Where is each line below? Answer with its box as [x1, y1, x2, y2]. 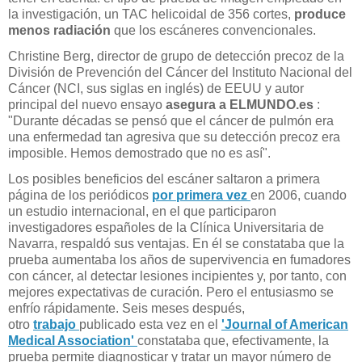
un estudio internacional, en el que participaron [8, 204, 276, 218]
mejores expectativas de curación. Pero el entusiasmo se [8, 284, 334, 299]
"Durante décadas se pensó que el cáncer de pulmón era [8, 113, 334, 128]
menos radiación [8, 23, 114, 37]
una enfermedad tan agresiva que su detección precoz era [8, 129, 340, 144]
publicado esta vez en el [79, 317, 221, 331]
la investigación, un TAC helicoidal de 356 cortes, [8, 6, 294, 21]
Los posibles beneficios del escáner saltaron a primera [8, 171, 320, 186]
